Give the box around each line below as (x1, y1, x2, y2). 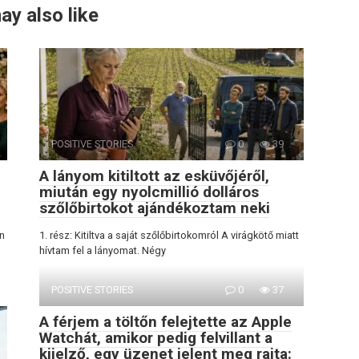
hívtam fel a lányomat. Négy (39, 244, 166, 256)
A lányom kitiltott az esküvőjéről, (39, 166, 269, 185)
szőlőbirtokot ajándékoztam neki (39, 198, 270, 217)
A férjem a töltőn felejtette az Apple (39, 312, 292, 331)
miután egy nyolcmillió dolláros (39, 182, 259, 201)
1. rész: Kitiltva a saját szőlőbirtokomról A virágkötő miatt (39, 228, 299, 241)
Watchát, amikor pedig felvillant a (39, 328, 272, 347)
